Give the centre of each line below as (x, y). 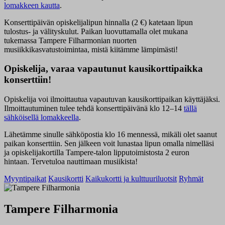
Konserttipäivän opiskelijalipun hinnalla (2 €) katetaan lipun (98, 22)
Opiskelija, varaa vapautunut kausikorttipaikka (103, 69)
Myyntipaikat (25, 178)
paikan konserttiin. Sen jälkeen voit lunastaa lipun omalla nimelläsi (109, 143)
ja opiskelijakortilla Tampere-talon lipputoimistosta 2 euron (97, 152)
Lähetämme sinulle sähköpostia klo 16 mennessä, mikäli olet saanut (110, 134)
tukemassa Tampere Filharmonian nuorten (70, 40)
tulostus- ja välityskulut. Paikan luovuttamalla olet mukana (96, 31)
